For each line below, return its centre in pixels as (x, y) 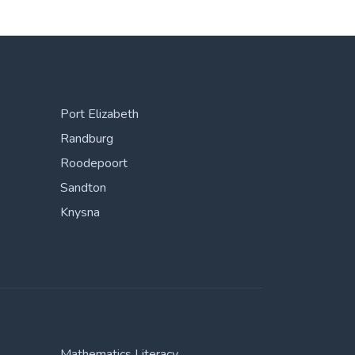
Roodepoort (94, 163)
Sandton (83, 188)
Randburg (87, 139)
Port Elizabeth (99, 114)
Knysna (80, 212)
